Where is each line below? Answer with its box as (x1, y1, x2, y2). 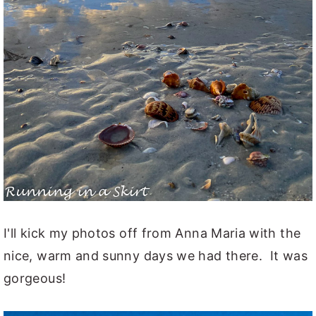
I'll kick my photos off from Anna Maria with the (4, 226, 301, 241)
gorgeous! (4, 271, 66, 286)
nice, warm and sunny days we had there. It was (4, 248, 308, 264)
